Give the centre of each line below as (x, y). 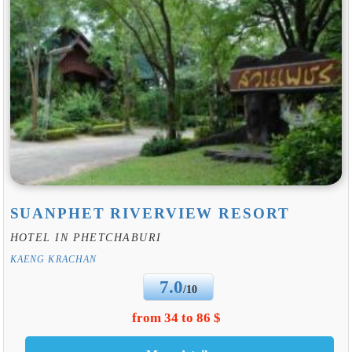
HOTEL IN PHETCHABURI (86, 237)
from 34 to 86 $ (176, 318)
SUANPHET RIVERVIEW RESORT (150, 213)
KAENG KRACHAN (53, 259)
